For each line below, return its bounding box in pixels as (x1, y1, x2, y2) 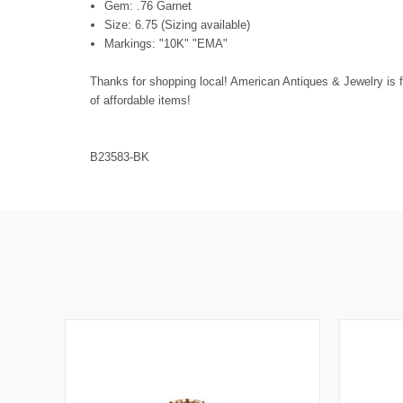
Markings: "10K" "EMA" (104, 36, 228, 50)
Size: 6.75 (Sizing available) (104, 17, 251, 31)
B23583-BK (90, 149, 149, 164)
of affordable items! (90, 93, 191, 107)
